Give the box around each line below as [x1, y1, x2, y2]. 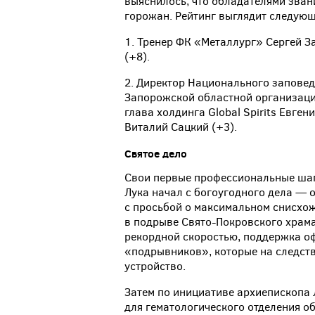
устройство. [124, 259, 186, 274]
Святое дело [124, 146, 187, 162]
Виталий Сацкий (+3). [124, 120, 237, 135]
